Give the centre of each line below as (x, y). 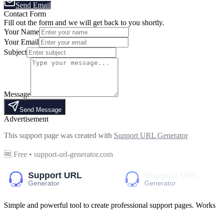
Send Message (40, 109)
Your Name (22, 31)
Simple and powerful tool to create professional (77, 205)
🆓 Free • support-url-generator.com (58, 154)
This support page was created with (58, 135)
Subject (15, 52)
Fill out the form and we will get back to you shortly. (84, 22)
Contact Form (25, 14)
